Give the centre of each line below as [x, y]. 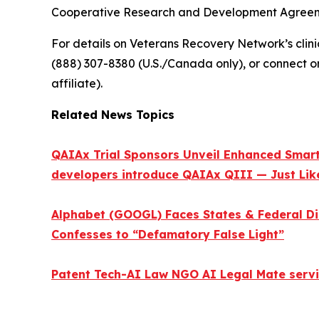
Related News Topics [113, 114]
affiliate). [77, 83]
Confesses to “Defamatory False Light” [168, 234]
